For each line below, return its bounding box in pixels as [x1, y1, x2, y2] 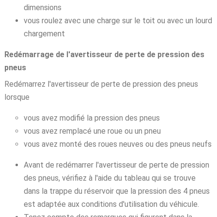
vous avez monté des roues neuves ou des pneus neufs [23, 139, 212, 149]
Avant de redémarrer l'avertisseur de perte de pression [23, 160, 209, 170]
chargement [23, 29, 65, 38]
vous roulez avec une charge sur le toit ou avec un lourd [23, 15, 212, 25]
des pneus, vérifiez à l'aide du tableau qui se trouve [23, 173, 196, 183]
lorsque [4, 92, 30, 102]
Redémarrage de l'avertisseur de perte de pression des [4, 49, 204, 59]
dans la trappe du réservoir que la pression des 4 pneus [23, 186, 210, 196]
